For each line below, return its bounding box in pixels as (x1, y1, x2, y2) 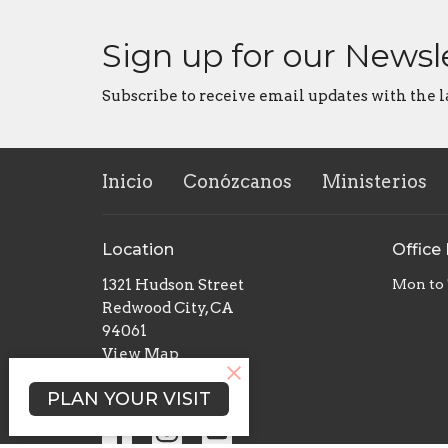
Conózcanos (183, 171, 292, 192)
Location (102, 240, 174, 259)
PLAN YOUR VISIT (46, 387, 211, 410)
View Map (102, 344, 179, 363)
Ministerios (322, 171, 427, 192)
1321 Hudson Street (102, 275, 244, 294)
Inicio (102, 171, 153, 192)
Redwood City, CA (102, 298, 234, 317)
